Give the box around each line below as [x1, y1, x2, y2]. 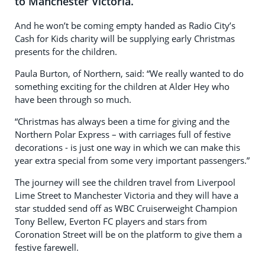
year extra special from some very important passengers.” [15, 154, 250, 166]
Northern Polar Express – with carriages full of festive [15, 128, 231, 140]
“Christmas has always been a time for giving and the [15, 115, 230, 127]
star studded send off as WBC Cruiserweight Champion [15, 202, 237, 214]
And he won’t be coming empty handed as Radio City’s [15, 20, 235, 31]
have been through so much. [15, 93, 131, 105]
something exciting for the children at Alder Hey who [15, 80, 230, 92]
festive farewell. [15, 241, 79, 253]
